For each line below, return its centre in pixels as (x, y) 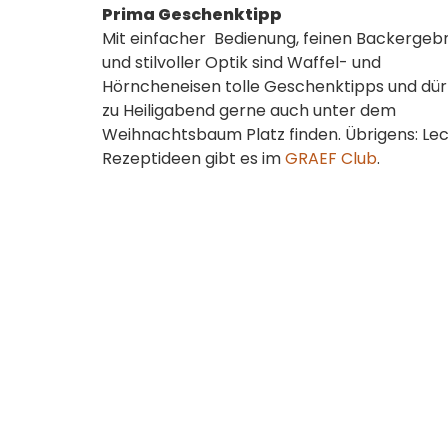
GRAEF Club (331, 158)
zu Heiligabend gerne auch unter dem (249, 110)
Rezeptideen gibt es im (193, 158)
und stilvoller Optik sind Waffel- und (241, 62)
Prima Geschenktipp (192, 14)
